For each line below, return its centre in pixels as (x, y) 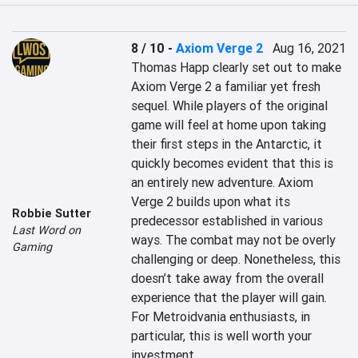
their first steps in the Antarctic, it (227, 144)
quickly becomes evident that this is (233, 163)
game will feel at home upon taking (229, 125)
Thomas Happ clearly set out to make (237, 67)
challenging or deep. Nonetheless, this (236, 259)
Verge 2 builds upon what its (211, 201)
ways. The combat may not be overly (234, 240)
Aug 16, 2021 (309, 48)
